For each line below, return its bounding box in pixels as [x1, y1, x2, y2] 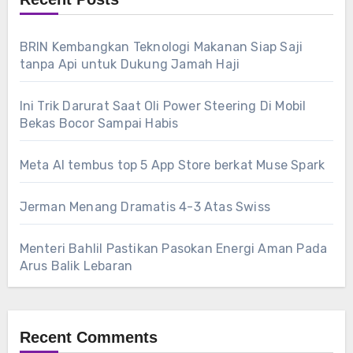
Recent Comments [19, 328, 158, 346]
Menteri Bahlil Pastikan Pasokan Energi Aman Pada [19, 240, 328, 256]
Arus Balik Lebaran [19, 258, 133, 273]
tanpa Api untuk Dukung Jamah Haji [19, 56, 240, 72]
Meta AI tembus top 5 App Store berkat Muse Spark [19, 157, 325, 173]
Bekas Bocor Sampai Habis [19, 115, 179, 131]
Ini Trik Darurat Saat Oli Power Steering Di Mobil [19, 98, 307, 113]
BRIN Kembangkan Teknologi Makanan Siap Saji [19, 39, 303, 54]
